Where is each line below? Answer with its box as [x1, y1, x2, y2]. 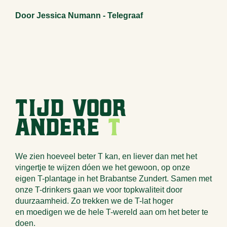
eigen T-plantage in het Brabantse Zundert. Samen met [15, 174, 212, 183]
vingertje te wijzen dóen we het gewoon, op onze [15, 163, 190, 172]
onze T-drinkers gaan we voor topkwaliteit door [15, 185, 182, 194]
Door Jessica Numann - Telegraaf [15, 11, 143, 20]
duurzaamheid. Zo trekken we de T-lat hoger [15, 197, 173, 205]
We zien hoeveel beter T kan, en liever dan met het [15, 152, 197, 161]
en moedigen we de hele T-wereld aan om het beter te [15, 208, 208, 216]
